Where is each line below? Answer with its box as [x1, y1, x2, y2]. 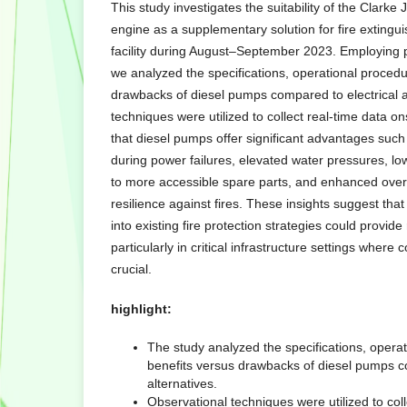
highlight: [111, 302, 172, 317]
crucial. [111, 262, 152, 277]
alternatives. [147, 376, 217, 392]
